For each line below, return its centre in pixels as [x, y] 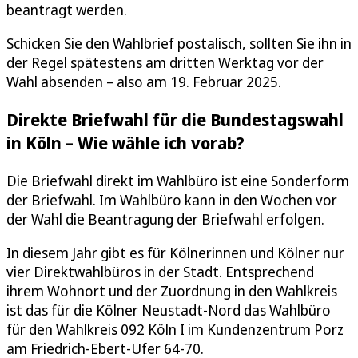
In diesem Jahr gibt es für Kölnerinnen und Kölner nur [175, 253]
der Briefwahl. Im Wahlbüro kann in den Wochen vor [172, 200]
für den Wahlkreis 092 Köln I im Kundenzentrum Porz [175, 330]
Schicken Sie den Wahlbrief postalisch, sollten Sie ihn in [179, 43]
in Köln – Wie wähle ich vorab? [125, 143]
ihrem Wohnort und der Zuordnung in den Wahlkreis [172, 291]
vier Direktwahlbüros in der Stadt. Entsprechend [160, 272]
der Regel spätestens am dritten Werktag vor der [165, 62]
